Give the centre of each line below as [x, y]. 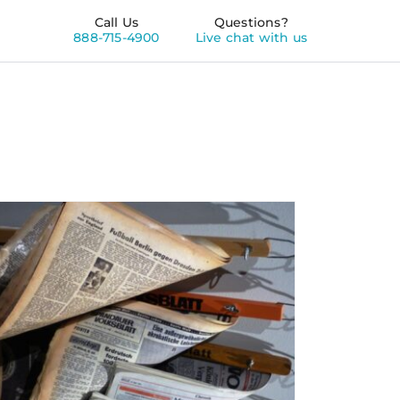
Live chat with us [251, 37]
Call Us [117, 22]
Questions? [251, 22]
